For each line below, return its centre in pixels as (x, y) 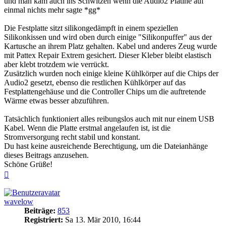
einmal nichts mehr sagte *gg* (52, 10)
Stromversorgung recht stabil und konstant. (72, 137)
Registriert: (44, 220)
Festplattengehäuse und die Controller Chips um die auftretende (105, 92)
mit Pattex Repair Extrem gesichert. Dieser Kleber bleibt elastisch (108, 55)
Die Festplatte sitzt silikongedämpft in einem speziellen (91, 28)
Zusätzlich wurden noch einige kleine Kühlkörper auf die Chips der (111, 74)
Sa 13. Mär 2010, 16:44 (102, 220)
